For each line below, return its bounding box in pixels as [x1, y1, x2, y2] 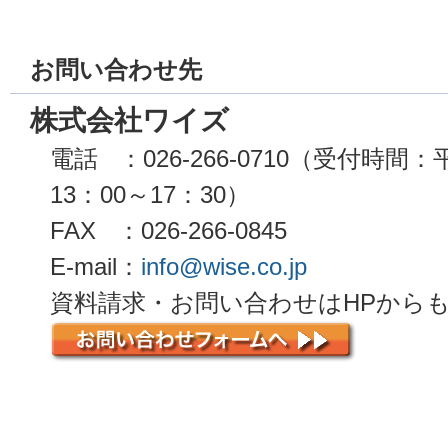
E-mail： [50, 253, 141, 281]
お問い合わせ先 [30, 55, 202, 83]
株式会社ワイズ [30, 104, 229, 137]
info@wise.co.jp [141, 253, 307, 281]
